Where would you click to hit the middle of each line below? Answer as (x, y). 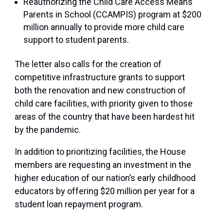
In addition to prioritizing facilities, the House (100, 152)
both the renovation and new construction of (100, 91)
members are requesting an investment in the (103, 165)
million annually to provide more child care (104, 27)
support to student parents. (76, 40)
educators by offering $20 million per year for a (105, 191)
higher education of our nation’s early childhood (105, 178)
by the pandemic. (48, 130)
